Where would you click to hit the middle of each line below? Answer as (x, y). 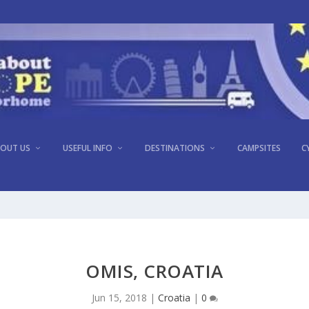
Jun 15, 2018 (119, 297)
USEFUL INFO (88, 148)
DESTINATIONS (175, 148)
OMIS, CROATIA (154, 271)
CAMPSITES (259, 148)
